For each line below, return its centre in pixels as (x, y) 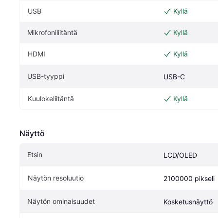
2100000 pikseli (189, 179)
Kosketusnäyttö (188, 202)
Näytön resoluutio (56, 178)
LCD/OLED (180, 155)
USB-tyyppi (46, 76)
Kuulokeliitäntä (51, 99)
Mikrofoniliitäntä (52, 33)
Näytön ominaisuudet (61, 201)
